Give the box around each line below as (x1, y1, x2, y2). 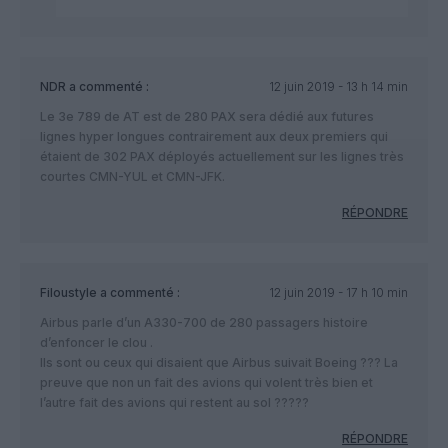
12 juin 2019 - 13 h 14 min (268, 78, 408, 94)
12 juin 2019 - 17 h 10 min (268, 284, 408, 300)
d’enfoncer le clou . (40, 334, 153, 350)
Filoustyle (40, 284, 97, 300)
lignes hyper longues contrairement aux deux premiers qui (40, 128, 388, 144)
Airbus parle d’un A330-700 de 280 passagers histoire (40, 314, 368, 330)
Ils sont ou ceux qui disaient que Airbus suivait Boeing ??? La (40, 354, 398, 370)
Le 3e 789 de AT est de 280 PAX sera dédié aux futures (40, 108, 374, 124)
